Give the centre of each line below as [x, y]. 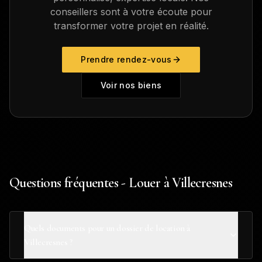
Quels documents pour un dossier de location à [107, 228]
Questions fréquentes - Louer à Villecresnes [121, 183]
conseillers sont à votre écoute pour [131, 12]
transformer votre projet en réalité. [131, 26]
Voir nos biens [131, 85]
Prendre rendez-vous [126, 59]
